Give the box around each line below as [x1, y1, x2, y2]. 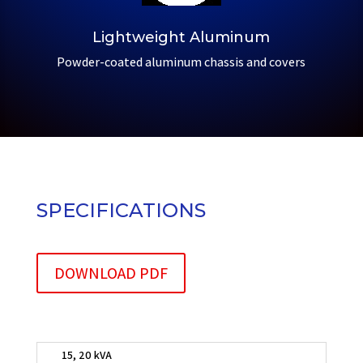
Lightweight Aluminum [92, 28, 271, 47]
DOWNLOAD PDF [53, 263, 168, 284]
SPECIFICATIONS [36, 199, 206, 223]
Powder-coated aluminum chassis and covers [57, 53, 306, 71]
